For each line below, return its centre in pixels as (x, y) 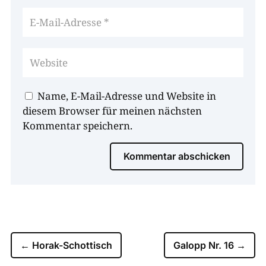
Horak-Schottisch (72, 245)
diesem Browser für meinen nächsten (112, 110)
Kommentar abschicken (177, 156)
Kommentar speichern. (77, 125)
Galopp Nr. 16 (204, 245)
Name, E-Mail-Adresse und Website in (126, 96)
